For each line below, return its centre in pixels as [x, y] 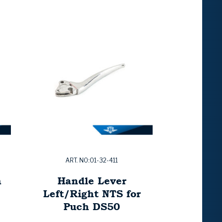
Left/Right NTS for [92, 194]
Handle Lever [92, 181]
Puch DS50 [92, 207]
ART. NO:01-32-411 [92, 161]
